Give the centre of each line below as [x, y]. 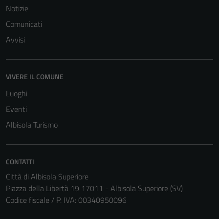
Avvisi [15, 40]
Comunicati [24, 24]
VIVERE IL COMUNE [35, 77]
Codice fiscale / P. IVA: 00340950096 [66, 200]
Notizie [17, 8]
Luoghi [17, 93]
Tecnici [136, 186]
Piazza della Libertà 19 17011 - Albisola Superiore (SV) [94, 188]
